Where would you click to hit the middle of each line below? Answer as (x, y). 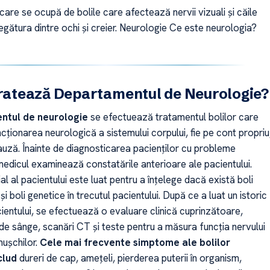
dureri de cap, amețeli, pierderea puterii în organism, (129, 258)
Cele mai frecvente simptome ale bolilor (135, 243)
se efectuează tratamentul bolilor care (173, 117)
